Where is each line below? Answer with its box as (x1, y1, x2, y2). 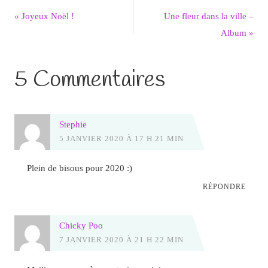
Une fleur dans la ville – (164, 11, 254, 22)
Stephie (59, 118, 87, 129)
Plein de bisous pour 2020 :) (27, 163, 133, 173)
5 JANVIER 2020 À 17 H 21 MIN (59, 133, 184, 143)
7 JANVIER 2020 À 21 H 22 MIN (59, 235, 184, 245)
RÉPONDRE (202, 182, 246, 191)
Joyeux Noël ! (19, 11, 74, 22)
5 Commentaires (14, 64, 165, 95)
